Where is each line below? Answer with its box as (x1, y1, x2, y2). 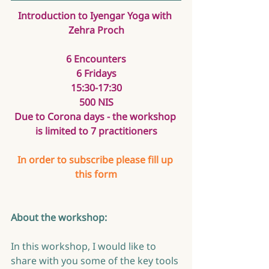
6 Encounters (66, 52, 126, 65)
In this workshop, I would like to (11, 240, 159, 253)
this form (75, 168, 117, 181)
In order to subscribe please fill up (17, 153, 175, 166)
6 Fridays (76, 67, 116, 80)
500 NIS (79, 95, 113, 109)
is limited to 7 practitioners (35, 124, 157, 138)
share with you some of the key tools (11, 254, 181, 267)
